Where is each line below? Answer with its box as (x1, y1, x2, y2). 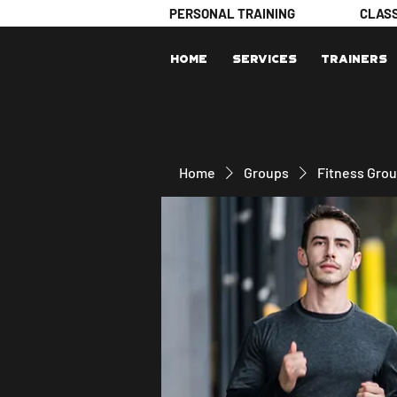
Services (232, 52, 297, 66)
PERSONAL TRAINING (169, 5, 295, 21)
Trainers (321, 52, 387, 66)
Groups (244, 164, 289, 181)
